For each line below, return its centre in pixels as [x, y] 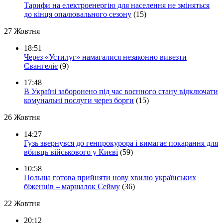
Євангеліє [41, 66]
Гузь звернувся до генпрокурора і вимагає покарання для [121, 143]
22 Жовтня [22, 204]
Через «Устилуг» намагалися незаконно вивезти [105, 57]
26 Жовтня [22, 117]
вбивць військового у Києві [71, 152]
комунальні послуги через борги [79, 101]
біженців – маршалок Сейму [72, 187]
